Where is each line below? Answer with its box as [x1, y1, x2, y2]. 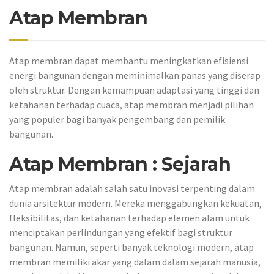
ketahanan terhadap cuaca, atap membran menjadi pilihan [9, 98, 254, 111]
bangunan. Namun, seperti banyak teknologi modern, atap [9, 240, 254, 253]
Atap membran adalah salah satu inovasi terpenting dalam [9, 182, 255, 194]
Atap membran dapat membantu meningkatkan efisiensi [9, 54, 248, 67]
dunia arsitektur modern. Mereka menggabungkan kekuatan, [9, 196, 262, 209]
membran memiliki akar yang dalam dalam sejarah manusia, [9, 255, 261, 268]
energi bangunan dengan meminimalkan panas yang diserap [9, 69, 261, 82]
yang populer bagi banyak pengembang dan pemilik [9, 113, 225, 126]
